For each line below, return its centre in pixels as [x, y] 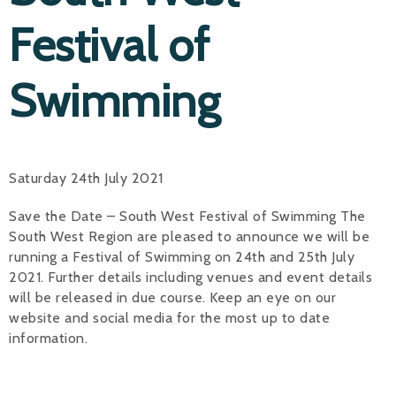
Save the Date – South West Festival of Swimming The [187, 217]
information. [48, 339]
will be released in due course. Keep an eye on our [172, 298]
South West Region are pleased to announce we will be [189, 237]
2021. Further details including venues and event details [190, 278]
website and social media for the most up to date [169, 318]
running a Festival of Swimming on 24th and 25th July [182, 257]
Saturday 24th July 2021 [86, 179]
